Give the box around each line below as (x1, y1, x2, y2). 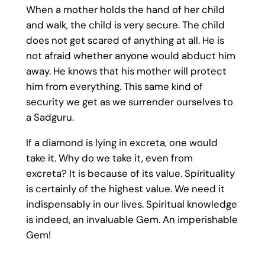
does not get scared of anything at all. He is (25, 34, 224, 47)
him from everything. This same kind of (25, 80, 203, 93)
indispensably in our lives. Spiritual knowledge (25, 198, 237, 211)
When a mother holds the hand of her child (25, 3, 225, 17)
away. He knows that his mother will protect (25, 64, 227, 78)
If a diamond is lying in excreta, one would (25, 136, 218, 150)
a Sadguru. (25, 111, 76, 124)
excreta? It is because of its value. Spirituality (25, 167, 235, 180)
